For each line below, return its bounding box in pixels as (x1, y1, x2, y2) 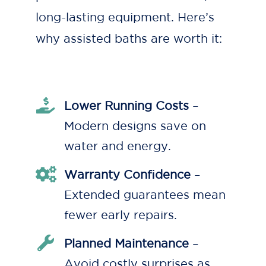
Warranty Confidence (64, 168, 191, 182)
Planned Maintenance (64, 237, 189, 251)
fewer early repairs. (64, 208, 177, 222)
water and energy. (64, 140, 171, 153)
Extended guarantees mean (64, 188, 226, 202)
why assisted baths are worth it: (36, 32, 222, 46)
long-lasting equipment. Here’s (36, 11, 214, 24)
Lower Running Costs (64, 99, 189, 113)
